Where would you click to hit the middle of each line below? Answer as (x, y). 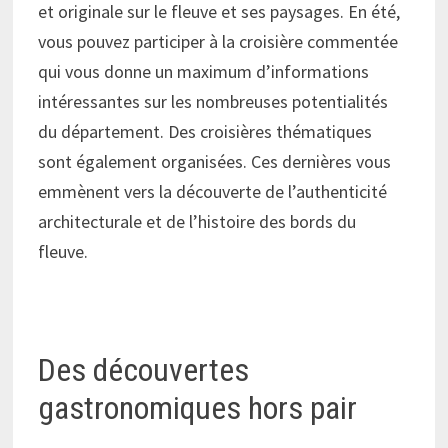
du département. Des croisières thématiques (205, 131)
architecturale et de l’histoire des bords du (197, 221)
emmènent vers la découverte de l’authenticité (213, 191)
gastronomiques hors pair (198, 407)
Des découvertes (144, 369)
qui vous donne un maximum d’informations (204, 71)
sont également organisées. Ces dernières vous (215, 161)
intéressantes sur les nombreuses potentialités (213, 101)
